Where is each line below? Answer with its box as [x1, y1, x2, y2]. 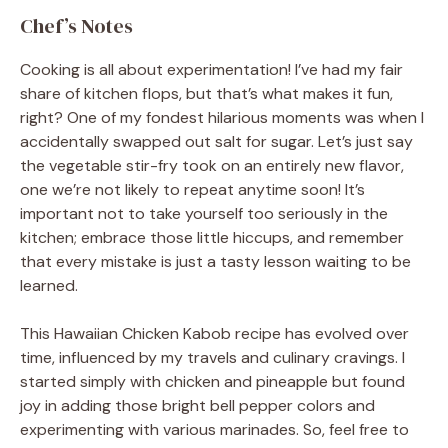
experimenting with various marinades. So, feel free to [20, 418, 409, 440]
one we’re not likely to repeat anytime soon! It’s [20, 178, 365, 200]
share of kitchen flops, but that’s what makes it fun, [20, 82, 393, 104]
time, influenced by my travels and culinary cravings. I [20, 346, 405, 368]
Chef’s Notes [20, 11, 133, 40]
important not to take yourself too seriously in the [20, 202, 388, 224]
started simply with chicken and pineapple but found [20, 370, 405, 392]
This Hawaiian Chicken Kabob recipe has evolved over [20, 322, 409, 344]
